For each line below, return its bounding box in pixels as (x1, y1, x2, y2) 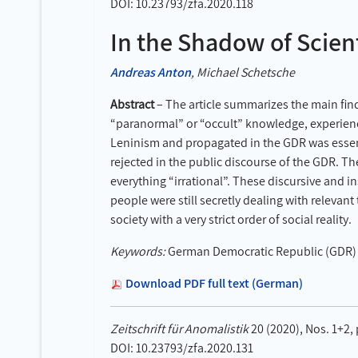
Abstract (110, 96, 154, 113)
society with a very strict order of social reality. (110, 211, 352, 228)
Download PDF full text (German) (125, 275, 303, 292)
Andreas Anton (110, 64, 191, 81)
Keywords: (110, 243, 165, 260)
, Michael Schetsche (191, 64, 295, 81)
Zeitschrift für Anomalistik (110, 320, 249, 337)
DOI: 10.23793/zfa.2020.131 (110, 340, 253, 356)
